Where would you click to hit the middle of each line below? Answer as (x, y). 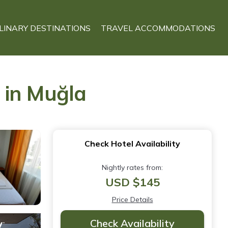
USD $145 (132, 182)
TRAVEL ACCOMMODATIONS (158, 28)
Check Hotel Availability (132, 144)
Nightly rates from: (132, 167)
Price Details (132, 199)
